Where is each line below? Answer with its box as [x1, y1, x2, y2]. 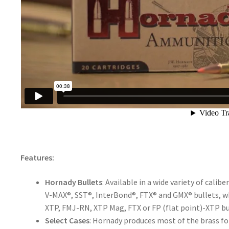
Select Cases [44, 215, 89, 225]
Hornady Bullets [44, 176, 102, 187]
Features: [20, 152, 56, 163]
